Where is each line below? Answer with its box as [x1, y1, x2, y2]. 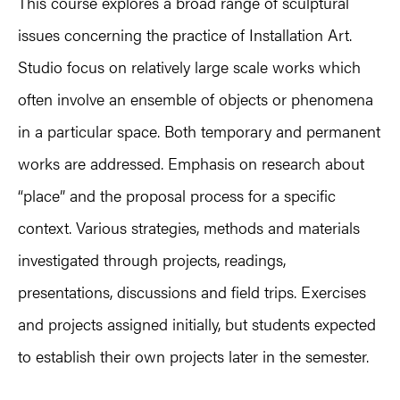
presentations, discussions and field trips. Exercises [18, 279, 366, 303]
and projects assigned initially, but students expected [18, 312, 376, 335]
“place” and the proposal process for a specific [18, 183, 336, 206]
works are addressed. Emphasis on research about [18, 151, 364, 174]
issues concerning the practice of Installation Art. [18, 22, 352, 46]
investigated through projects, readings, [18, 247, 286, 271]
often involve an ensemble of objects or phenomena [18, 87, 373, 110]
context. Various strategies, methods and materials [18, 215, 360, 238]
